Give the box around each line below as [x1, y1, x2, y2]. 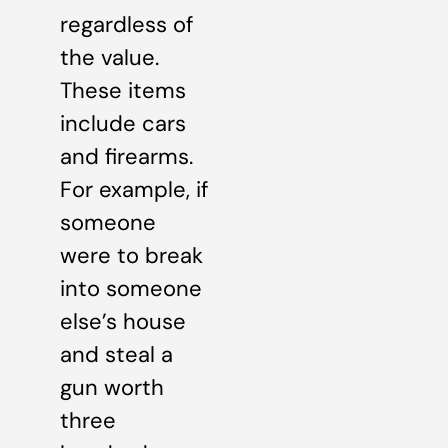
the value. [60, 43, 159, 73]
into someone [60, 274, 202, 304]
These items [60, 76, 186, 106]
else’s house [60, 307, 186, 337]
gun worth [60, 373, 164, 403]
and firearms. [60, 142, 193, 172]
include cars [60, 109, 186, 139]
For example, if [60, 175, 208, 205]
